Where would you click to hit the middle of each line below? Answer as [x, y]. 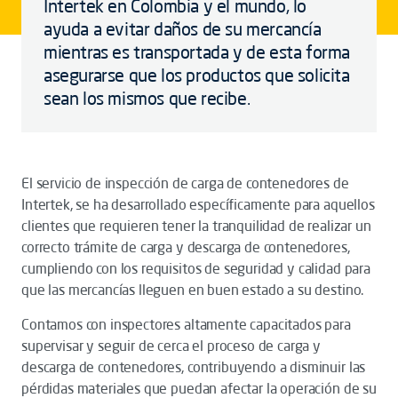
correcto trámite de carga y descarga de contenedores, [186, 247]
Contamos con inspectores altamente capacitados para [186, 324]
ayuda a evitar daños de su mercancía [183, 29]
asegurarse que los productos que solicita [197, 75]
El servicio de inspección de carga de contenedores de [185, 183]
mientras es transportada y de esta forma [197, 52]
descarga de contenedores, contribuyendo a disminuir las [194, 367]
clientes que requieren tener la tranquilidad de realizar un [196, 226]
